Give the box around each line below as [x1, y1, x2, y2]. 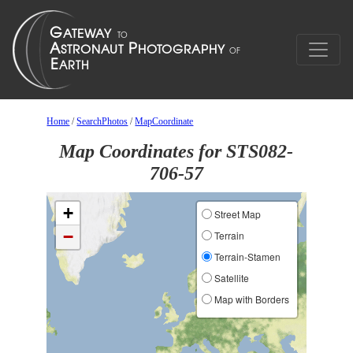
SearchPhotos [76, 116, 128, 127]
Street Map [211, 207, 261, 221]
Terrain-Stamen [211, 250, 281, 263]
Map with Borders [211, 292, 289, 306]
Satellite [211, 271, 249, 284]
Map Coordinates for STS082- [59, 141, 294, 162]
